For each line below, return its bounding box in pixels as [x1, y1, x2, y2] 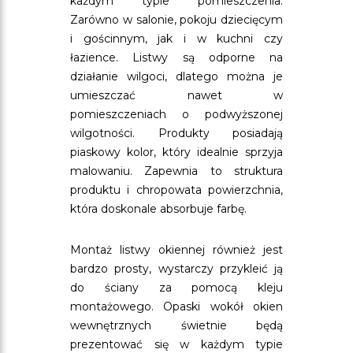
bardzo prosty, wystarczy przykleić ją [70, 262, 283, 276]
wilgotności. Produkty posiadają [70, 126, 283, 140]
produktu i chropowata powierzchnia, [70, 183, 283, 197]
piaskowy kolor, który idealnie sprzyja [70, 145, 283, 159]
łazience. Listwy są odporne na [70, 50, 283, 65]
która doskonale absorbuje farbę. [70, 202, 247, 216]
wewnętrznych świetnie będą [70, 318, 283, 333]
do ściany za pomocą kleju [70, 281, 283, 295]
